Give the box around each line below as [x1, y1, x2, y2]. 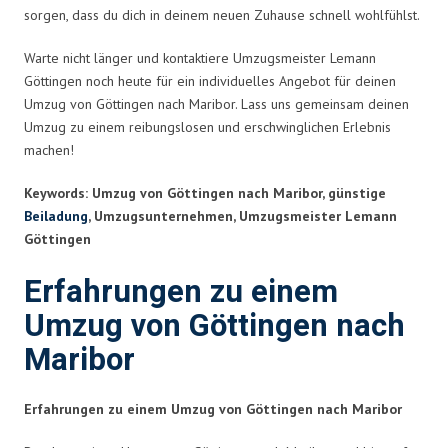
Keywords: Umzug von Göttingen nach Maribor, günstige [24, 183, 386, 202]
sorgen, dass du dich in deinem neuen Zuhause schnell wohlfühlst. [24, 5, 420, 24]
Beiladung [24, 206, 88, 225]
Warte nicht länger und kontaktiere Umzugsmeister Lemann [24, 48, 376, 67]
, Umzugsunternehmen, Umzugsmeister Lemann [88, 206, 397, 225]
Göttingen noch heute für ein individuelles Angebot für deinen [24, 71, 396, 90]
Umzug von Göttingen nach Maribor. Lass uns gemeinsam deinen [24, 94, 409, 113]
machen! [24, 140, 74, 159]
